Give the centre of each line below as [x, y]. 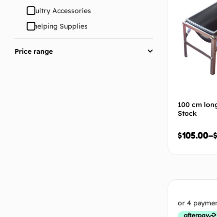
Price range [34, 51]
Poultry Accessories [59, 11]
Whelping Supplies [57, 26]
